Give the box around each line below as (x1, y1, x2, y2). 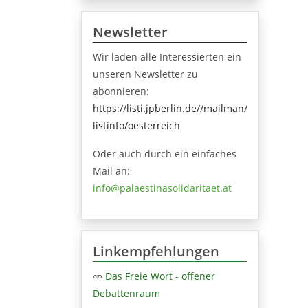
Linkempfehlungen (93, 241, 219, 261)
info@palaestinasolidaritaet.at (93, 181, 232, 195)
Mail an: (93, 164, 130, 177)
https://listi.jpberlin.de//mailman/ (93, 101, 247, 115)
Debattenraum (93, 286, 160, 300)
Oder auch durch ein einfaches (93, 146, 236, 160)
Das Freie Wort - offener (105, 269, 215, 283)
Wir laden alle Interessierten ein (93, 49, 241, 63)
